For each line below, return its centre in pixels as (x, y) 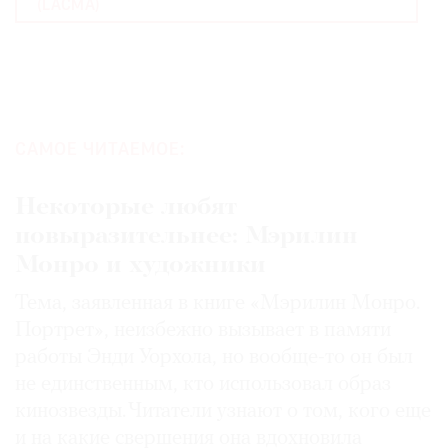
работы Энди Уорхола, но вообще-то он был (214, 358)
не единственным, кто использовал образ (203, 385)
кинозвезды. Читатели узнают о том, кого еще (223, 412)
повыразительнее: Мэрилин (186, 237)
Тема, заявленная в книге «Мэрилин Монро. (217, 304)
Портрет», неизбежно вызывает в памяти (203, 331)
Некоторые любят (126, 208)
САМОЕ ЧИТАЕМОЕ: (100, 151)
